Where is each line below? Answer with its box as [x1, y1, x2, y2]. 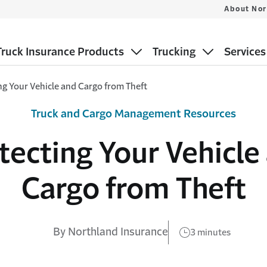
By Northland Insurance [52, 226, 168, 237]
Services [223, 46, 266, 57]
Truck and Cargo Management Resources [31, 108, 236, 119]
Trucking [152, 46, 195, 57]
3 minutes [190, 227, 231, 237]
